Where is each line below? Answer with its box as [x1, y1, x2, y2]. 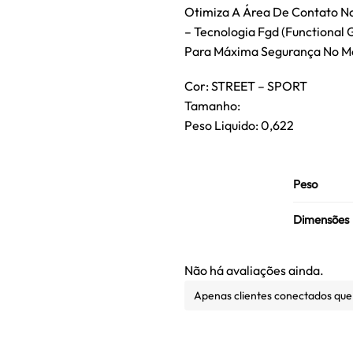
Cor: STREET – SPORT [184, 78, 307, 95]
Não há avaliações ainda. [184, 262, 324, 278]
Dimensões [293, 211, 349, 227]
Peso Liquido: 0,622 [184, 117, 294, 134]
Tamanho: [184, 98, 240, 114]
